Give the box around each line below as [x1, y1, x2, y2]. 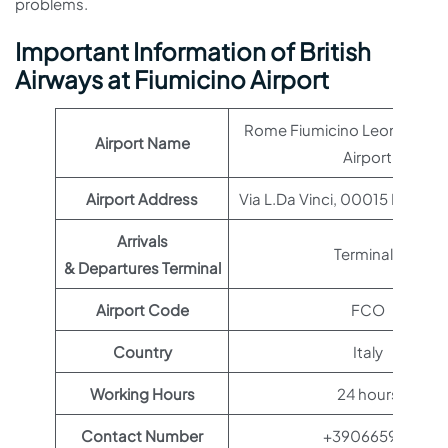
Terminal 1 [333, 244, 402, 263]
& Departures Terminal [63, 258, 221, 277]
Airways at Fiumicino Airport [15, 64, 329, 94]
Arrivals [116, 231, 168, 250]
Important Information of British [15, 36, 371, 66]
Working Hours [89, 384, 195, 403]
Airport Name [94, 133, 190, 152]
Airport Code [95, 300, 189, 319]
